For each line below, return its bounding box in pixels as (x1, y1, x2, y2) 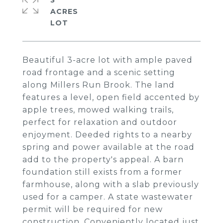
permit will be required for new (22, 205, 163, 214)
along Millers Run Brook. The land (22, 80, 175, 90)
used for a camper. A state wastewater (22, 192, 193, 202)
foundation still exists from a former (22, 167, 182, 177)
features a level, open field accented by (22, 93, 200, 102)
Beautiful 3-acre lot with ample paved (22, 55, 193, 65)
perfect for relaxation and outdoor (22, 117, 177, 127)
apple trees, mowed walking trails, (22, 105, 174, 114)
